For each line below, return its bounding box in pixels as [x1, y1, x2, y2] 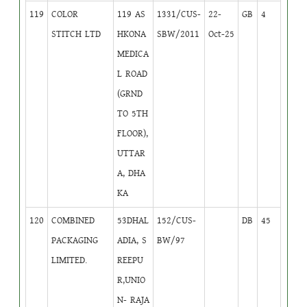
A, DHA [117, 166, 146, 180]
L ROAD [117, 66, 148, 81]
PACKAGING [51, 233, 99, 247]
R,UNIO [117, 273, 146, 287]
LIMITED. [51, 253, 88, 267]
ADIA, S [117, 233, 147, 247]
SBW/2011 [157, 27, 200, 41]
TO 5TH [117, 106, 149, 121]
